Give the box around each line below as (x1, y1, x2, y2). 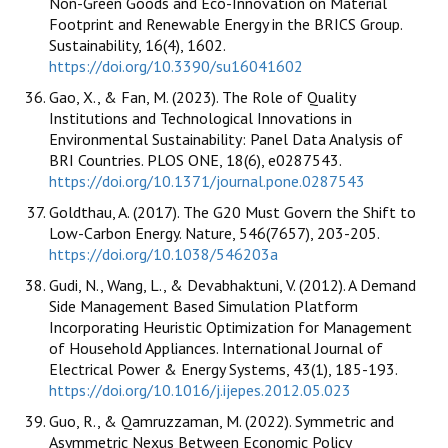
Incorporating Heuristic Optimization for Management (49, 316, 412, 337)
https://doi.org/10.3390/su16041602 (49, 55, 303, 76)
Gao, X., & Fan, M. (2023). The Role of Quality (49, 86, 355, 107)
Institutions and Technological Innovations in (49, 107, 352, 128)
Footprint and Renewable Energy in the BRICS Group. (49, 13, 402, 34)
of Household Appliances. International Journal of (49, 337, 383, 358)
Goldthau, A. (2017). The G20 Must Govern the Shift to (49, 201, 416, 222)
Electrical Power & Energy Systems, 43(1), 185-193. (49, 358, 397, 379)
